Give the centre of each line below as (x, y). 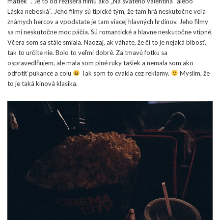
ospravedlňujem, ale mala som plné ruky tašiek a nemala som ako (100, 63)
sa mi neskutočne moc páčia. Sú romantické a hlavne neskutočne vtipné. (110, 32)
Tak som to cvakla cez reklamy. (125, 73)
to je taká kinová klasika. (42, 83)
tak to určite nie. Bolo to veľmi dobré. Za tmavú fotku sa (87, 52)
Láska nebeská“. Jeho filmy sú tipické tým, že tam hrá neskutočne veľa (107, 11)
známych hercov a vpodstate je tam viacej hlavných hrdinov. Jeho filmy (108, 21)
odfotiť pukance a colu (40, 73)
